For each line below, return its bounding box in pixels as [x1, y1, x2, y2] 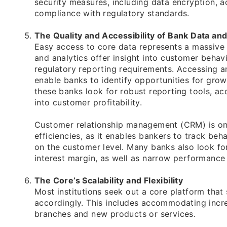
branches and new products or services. [34, 209, 196, 219]
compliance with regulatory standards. [34, 8, 190, 19]
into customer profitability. [34, 97, 142, 108]
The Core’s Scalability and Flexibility [34, 175, 183, 186]
